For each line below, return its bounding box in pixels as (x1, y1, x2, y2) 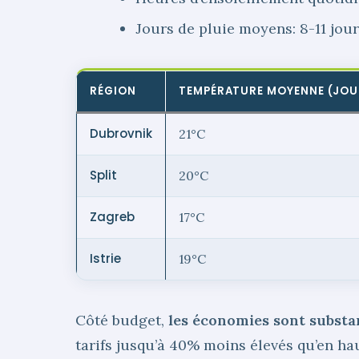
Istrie (90, 250, 121, 268)
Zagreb (90, 208, 135, 226)
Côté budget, (75, 311, 168, 330)
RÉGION (90, 83, 136, 99)
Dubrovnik (90, 125, 152, 143)
